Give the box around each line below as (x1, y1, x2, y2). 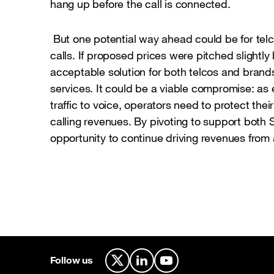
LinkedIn (141, 259, 180, 272)
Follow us (50, 254, 94, 267)
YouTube (165, 259, 205, 272)
